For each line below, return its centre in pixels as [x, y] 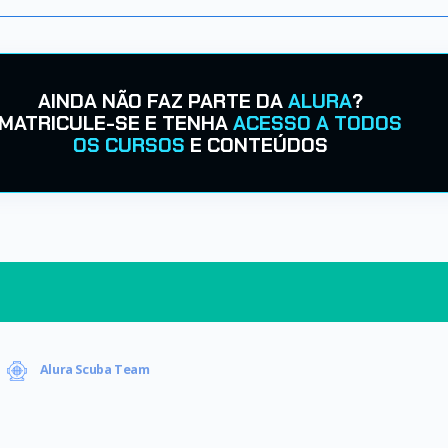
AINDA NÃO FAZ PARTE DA [162, 100]
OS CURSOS [128, 144]
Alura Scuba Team [93, 370]
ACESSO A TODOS [317, 122]
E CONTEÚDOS [256, 144]
